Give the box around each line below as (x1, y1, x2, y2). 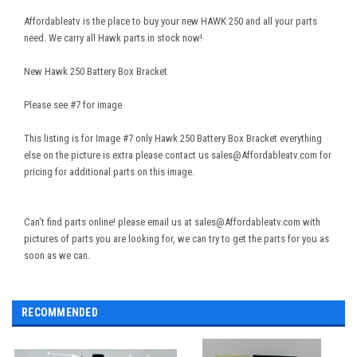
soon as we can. (24, 249, 90, 261)
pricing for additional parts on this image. (24, 165, 194, 178)
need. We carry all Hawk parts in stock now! (24, 31, 202, 44)
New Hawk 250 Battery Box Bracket (24, 65, 167, 77)
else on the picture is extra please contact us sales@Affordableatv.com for (24, 148, 331, 161)
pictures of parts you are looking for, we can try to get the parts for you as (24, 232, 329, 245)
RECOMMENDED (22, 305, 98, 319)
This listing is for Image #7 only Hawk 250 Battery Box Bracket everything (24, 131, 322, 144)
